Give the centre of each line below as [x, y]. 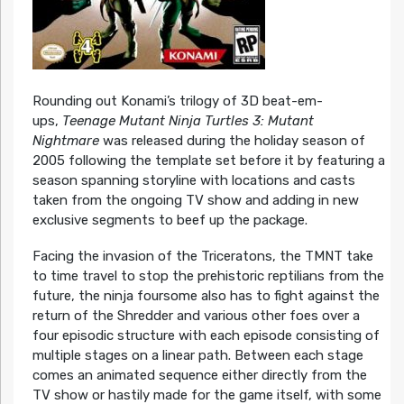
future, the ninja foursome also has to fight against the [206, 296]
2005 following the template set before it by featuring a [208, 161]
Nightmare [65, 141]
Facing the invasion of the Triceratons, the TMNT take [202, 257]
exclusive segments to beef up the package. [170, 220]
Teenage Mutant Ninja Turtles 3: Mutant [188, 121]
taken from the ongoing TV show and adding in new [195, 201]
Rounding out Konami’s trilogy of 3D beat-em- [177, 101]
